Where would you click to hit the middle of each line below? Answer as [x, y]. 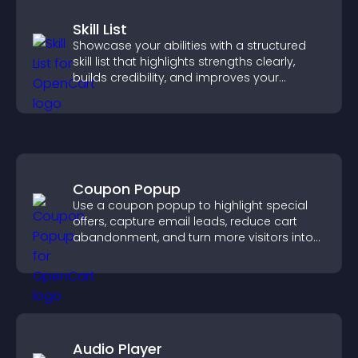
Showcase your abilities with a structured [189, 46]
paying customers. [127, 253]
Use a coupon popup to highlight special [190, 205]
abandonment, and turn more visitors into [193, 237]
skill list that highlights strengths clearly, [184, 62]
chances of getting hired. [144, 93]
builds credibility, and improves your [176, 78]
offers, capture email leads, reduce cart [185, 221]
